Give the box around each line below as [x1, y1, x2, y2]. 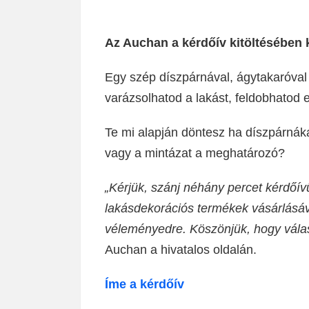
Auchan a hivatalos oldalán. [105, 242, 257, 257]
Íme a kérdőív [105, 277, 184, 291]
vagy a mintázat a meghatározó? [105, 146, 285, 160]
